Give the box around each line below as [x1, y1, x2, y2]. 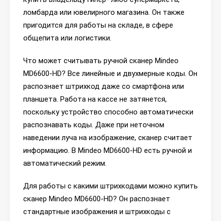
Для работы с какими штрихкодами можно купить [23, 182, 198, 190]
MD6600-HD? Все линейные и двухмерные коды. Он [23, 69, 197, 78]
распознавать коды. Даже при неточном [23, 120, 164, 129]
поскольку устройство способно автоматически [23, 108, 193, 116]
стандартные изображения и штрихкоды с [23, 207, 171, 216]
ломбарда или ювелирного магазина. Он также [23, 8, 184, 17]
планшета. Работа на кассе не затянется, [23, 95, 167, 104]
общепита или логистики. [23, 34, 111, 42]
